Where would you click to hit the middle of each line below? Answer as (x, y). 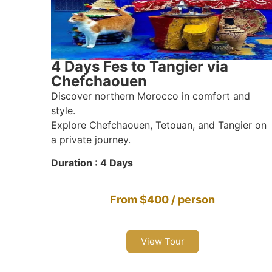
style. (63, 110)
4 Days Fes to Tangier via (139, 66)
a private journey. (90, 139)
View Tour (162, 241)
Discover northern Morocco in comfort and (150, 96)
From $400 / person (163, 199)
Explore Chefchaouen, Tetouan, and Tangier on (158, 125)
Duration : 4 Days (92, 163)
